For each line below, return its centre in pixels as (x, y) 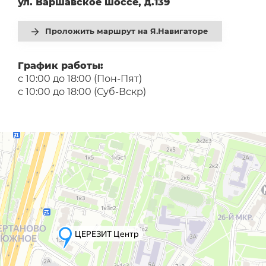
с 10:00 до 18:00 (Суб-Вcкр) (82, 92)
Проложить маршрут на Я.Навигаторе (127, 31)
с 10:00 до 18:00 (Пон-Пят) (80, 79)
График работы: (60, 66)
